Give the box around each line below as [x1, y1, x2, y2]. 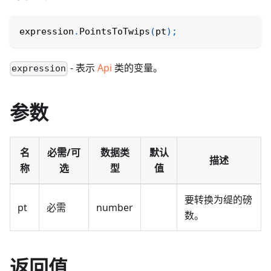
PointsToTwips [79, 26, 150, 38]
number [96, 201, 133, 215]
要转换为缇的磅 [184, 193, 252, 207]
